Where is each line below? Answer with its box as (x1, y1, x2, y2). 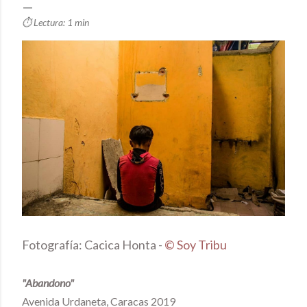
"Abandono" (22, 275, 76, 289)
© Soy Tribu (164, 236, 227, 252)
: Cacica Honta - (79, 236, 164, 252)
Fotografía (22, 236, 79, 252)
